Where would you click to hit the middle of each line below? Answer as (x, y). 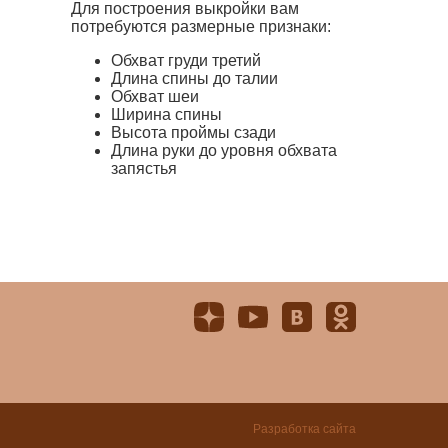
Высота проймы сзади (194, 132)
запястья (144, 168)
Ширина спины (167, 114)
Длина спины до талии (195, 78)
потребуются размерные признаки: (201, 26)
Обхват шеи (155, 96)
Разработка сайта (304, 428)
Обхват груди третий (186, 60)
